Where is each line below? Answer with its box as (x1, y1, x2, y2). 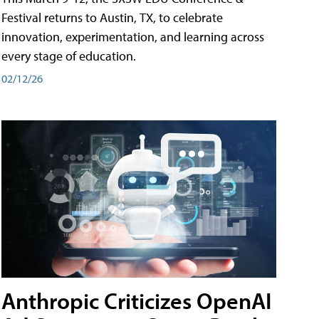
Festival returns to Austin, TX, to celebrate (1, 9, 223, 26)
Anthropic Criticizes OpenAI (1, 286, 271, 315)
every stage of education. (1, 47, 136, 64)
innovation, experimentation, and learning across (1, 28, 264, 45)
